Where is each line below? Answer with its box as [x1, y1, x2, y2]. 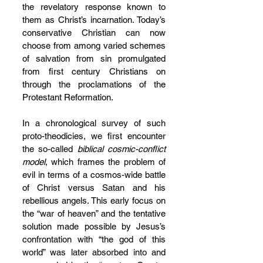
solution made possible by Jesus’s [22, 221, 166, 231]
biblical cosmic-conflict [77, 144, 166, 154]
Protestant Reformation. [22, 92, 115, 102]
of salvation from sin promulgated [22, 53, 166, 63]
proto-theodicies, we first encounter [22, 131, 166, 141]
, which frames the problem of [45, 157, 166, 167]
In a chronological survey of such [22, 118, 166, 128]
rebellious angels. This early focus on [22, 195, 166, 205]
